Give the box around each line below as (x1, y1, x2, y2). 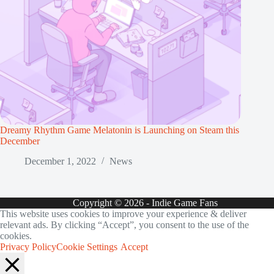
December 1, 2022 (24, 156, 96, 167)
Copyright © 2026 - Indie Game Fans (72, 198, 218, 209)
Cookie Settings (56, 242, 117, 253)
